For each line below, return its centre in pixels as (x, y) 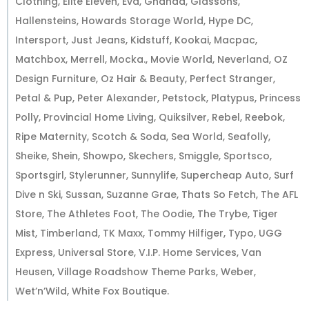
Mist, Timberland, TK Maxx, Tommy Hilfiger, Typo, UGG (149, 233)
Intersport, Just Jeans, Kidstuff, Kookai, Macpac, (136, 40)
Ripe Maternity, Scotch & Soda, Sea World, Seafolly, (143, 137)
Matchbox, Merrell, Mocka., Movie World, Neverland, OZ (151, 60)
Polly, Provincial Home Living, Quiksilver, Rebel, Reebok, (150, 118)
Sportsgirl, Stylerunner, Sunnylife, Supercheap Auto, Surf (154, 176)
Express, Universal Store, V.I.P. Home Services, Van (138, 253)
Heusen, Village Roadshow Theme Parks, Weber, (136, 272)
